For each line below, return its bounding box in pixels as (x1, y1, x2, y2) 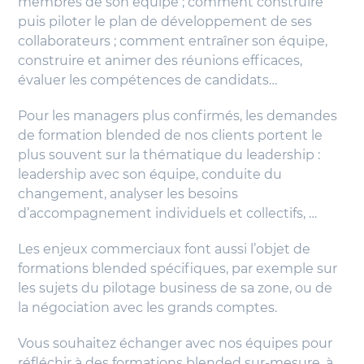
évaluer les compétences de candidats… (18, 72, 278, 89)
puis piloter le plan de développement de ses (18, 14, 313, 30)
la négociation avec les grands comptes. (18, 300, 278, 316)
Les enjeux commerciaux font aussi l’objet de (18, 241, 311, 258)
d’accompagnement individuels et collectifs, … (18, 206, 318, 222)
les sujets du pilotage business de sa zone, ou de (18, 280, 333, 297)
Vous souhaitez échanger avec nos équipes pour (18, 336, 333, 352)
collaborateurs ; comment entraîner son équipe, (18, 33, 328, 50)
